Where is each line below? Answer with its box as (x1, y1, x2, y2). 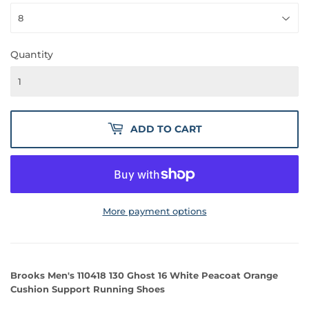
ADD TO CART (130, 123, 202, 136)
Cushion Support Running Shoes (10, 283, 165, 295)
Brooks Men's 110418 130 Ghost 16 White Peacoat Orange (10, 270, 278, 281)
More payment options (102, 206, 207, 217)
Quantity (10, 48, 53, 61)
